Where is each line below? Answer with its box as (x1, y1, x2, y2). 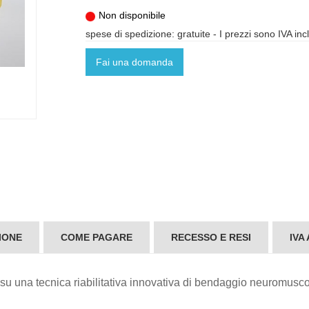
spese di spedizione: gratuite (86, 28, 210, 39)
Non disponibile (96, 10, 166, 21)
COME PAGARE (61, 231, 132, 243)
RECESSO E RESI (171, 231, 251, 243)
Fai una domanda (96, 57, 173, 68)
